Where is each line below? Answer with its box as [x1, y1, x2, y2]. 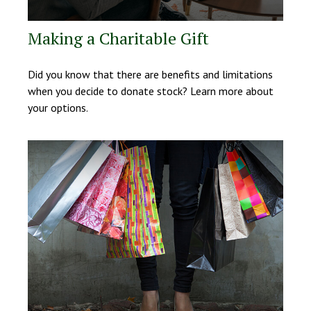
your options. [28, 101, 88, 115]
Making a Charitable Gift [28, 27, 209, 50]
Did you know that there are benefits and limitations [28, 67, 273, 82]
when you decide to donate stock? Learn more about [28, 84, 274, 99]
